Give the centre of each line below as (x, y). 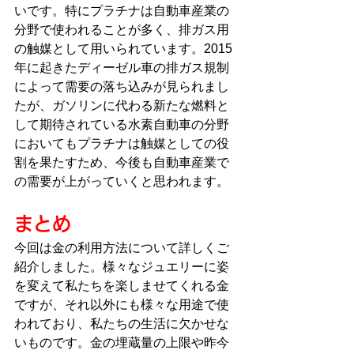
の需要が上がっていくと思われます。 (122, 181)
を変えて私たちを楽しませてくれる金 (122, 285)
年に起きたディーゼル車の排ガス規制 (122, 67)
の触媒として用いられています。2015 (123, 48)
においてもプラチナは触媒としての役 (122, 143)
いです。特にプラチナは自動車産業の (122, 10)
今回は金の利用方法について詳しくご (122, 247)
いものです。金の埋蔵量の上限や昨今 (122, 342)
